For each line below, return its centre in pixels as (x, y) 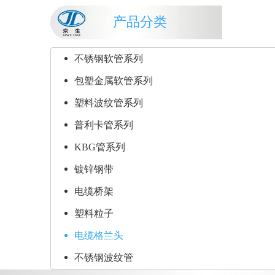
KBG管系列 (100, 147)
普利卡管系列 (104, 125)
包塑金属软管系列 (114, 81)
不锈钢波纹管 (104, 258)
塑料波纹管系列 (109, 103)
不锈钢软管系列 (109, 59)
